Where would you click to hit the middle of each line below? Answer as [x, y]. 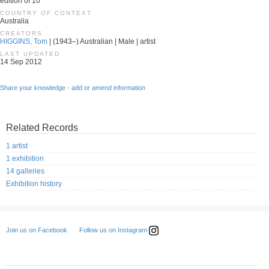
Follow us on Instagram [114, 230]
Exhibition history [34, 184]
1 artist [17, 146]
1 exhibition [25, 159]
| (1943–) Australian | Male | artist [101, 41]
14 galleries [25, 171]
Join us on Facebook [37, 230]
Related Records [42, 128]
